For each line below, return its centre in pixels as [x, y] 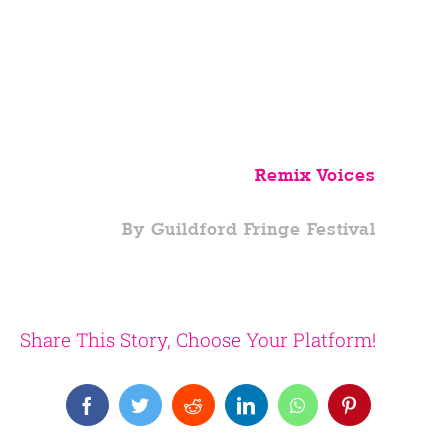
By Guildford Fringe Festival [249, 229]
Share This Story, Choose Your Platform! [198, 339]
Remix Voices [316, 175]
